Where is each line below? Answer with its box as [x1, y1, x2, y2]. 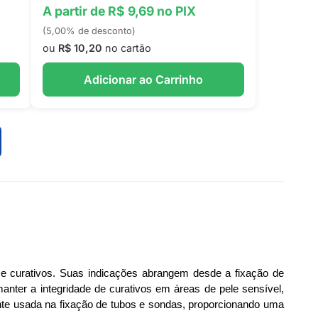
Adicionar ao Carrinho [83, 72, 203, 87]
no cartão [102, 42, 151, 54]
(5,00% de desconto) [42, 26, 136, 36]
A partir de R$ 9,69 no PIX [42, 4, 196, 18]
